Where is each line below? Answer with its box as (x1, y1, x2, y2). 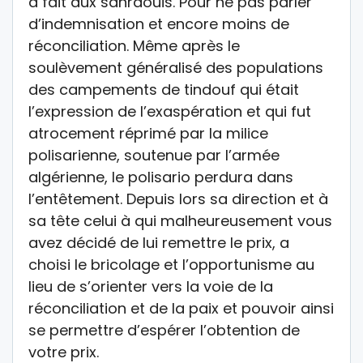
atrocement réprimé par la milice (28, 122, 268, 143)
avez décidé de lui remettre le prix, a (28, 232, 289, 253)
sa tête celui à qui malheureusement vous (28, 210, 332, 231)
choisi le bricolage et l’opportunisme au (28, 254, 314, 275)
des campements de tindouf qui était (28, 79, 299, 100)
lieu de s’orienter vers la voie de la (28, 275, 273, 297)
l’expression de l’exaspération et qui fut (28, 100, 311, 122)
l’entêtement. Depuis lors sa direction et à (28, 188, 328, 209)
